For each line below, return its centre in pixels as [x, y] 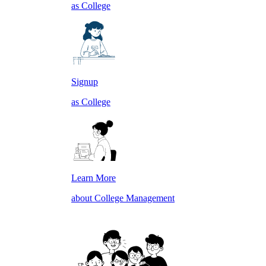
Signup [85, 82]
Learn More [94, 178]
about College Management [123, 198]
